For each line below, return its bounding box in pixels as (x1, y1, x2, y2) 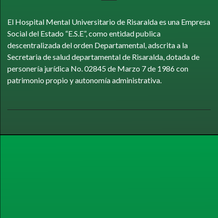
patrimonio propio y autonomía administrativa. (7, 75, 162, 85)
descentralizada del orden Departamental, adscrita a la (7, 40, 188, 50)
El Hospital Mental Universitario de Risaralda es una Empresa (7, 17, 210, 26)
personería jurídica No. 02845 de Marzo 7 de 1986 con (7, 63, 188, 73)
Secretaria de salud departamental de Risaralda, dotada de (7, 52, 200, 61)
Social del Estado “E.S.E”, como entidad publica (7, 28, 161, 38)
